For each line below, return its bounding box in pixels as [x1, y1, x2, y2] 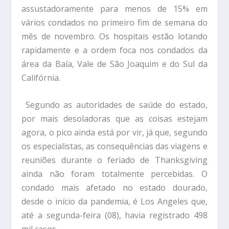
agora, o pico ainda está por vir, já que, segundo [21, 126, 208, 138]
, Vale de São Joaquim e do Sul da [72, 58, 208, 70]
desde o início [21, 195, 78, 207]
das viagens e [155, 140, 208, 152]
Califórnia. [21, 72, 61, 84]
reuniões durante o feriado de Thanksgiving [21, 154, 208, 166]
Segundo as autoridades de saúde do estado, [25, 99, 208, 110]
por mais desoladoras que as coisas [21, 112, 177, 124]
